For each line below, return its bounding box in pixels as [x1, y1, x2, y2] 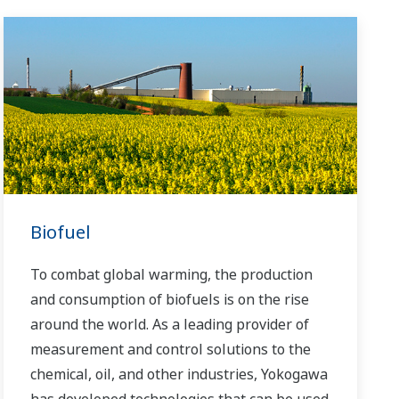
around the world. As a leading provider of [30, 314, 310, 335]
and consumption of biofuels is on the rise [30, 289, 310, 310]
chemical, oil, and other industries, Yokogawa [30, 364, 329, 385]
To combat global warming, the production [30, 265, 313, 285]
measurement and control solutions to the [30, 339, 312, 360]
